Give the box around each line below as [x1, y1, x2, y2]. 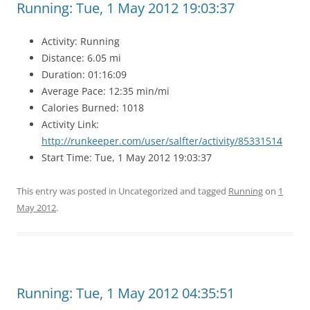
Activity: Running [42, 35, 120, 48]
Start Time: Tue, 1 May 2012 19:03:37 [42, 151, 212, 164]
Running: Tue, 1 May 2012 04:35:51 [17, 284, 235, 302]
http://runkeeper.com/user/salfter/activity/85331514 [42, 134, 282, 147]
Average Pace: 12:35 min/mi [42, 84, 170, 98]
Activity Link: [42, 118, 99, 131]
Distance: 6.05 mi [42, 51, 121, 64]
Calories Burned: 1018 [42, 101, 144, 114]
